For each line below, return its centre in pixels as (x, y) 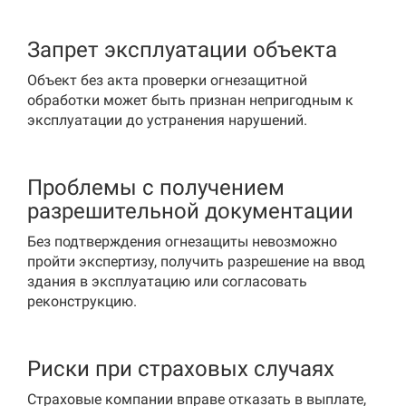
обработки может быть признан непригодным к (190, 100)
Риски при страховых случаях (181, 369)
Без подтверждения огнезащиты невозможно (182, 242)
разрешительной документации (190, 211)
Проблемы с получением (156, 188)
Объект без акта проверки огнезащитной (167, 80)
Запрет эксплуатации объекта (182, 50)
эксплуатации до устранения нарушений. (167, 120)
